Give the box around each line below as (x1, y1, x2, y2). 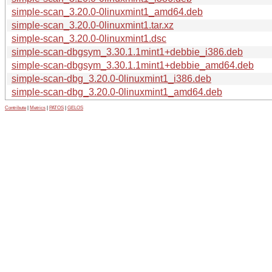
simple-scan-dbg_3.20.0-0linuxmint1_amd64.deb (12, 86, 222, 97)
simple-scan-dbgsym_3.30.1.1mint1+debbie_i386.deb (12, 46, 243, 57)
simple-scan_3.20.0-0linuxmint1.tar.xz (12, 19, 174, 30)
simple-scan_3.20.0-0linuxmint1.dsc (12, 33, 166, 44)
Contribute (5, 104, 26, 110)
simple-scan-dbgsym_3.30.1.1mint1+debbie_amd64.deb (12, 59, 254, 70)
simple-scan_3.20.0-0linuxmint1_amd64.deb (12, 6, 203, 17)
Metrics (30, 104, 46, 110)
